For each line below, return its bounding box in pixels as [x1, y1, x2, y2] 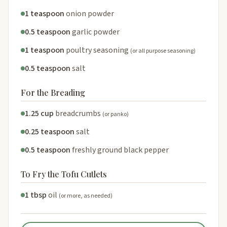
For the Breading [21, 87, 85, 98]
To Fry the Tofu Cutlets [21, 168, 107, 179]
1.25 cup [25, 107, 54, 119]
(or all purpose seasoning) [130, 46, 196, 55]
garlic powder [72, 26, 120, 37]
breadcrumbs [55, 107, 101, 119]
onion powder [66, 8, 114, 19]
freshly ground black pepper [72, 144, 169, 156]
